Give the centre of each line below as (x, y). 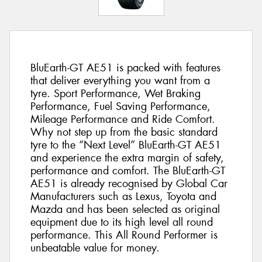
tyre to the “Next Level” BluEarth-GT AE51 (126, 145)
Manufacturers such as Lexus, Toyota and (123, 197)
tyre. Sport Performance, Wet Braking (116, 94)
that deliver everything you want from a (120, 81)
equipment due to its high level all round (122, 223)
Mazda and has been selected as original (125, 210)
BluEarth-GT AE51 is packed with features (125, 68)
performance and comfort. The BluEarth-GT (128, 171)
